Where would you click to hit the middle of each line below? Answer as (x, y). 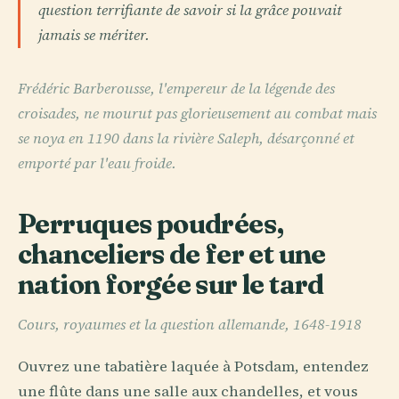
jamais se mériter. (94, 36)
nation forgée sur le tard (171, 285)
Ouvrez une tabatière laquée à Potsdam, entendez (193, 366)
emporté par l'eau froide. (97, 164)
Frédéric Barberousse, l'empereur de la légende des (176, 89)
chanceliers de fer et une (172, 254)
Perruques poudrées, (151, 224)
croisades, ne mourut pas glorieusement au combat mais (197, 114)
